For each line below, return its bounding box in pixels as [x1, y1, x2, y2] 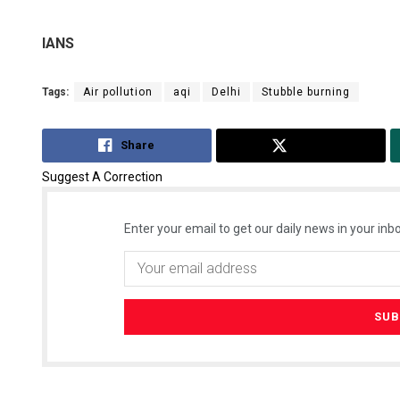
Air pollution [83, 86, 153, 99]
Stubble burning [262, 86, 350, 99]
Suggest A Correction [42, 169, 162, 184]
